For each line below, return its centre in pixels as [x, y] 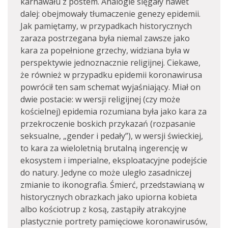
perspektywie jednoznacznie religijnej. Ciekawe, [110, 63]
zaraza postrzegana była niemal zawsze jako [105, 38]
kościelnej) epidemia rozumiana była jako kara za [113, 111]
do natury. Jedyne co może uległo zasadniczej [106, 173]
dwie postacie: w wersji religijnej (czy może [100, 99]
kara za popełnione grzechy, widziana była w [105, 50]
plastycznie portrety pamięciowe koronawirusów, [114, 221]
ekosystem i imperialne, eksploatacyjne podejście [114, 160]
